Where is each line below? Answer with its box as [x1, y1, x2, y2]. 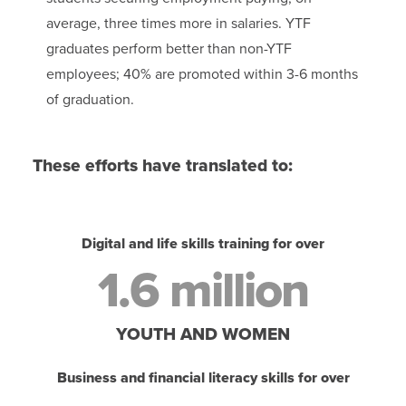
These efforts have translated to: [32, 155, 293, 177]
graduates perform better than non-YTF [45, 40, 292, 59]
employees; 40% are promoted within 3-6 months [45, 65, 358, 84]
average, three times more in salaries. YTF [45, 14, 311, 34]
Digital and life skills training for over [82, 235, 324, 254]
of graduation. [45, 91, 134, 110]
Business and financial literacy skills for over [56, 369, 350, 388]
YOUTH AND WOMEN [116, 324, 290, 345]
